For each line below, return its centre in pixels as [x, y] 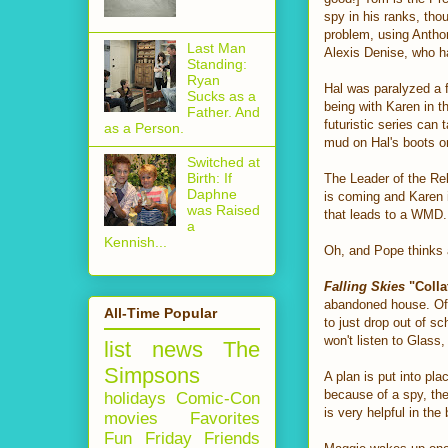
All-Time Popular [160, 312]
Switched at [223, 161]
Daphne [211, 193]
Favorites [225, 418]
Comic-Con [218, 398]
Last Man [216, 47]
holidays [135, 398]
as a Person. [144, 127]
